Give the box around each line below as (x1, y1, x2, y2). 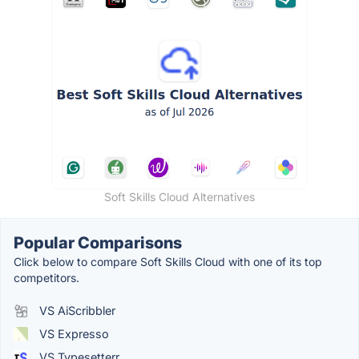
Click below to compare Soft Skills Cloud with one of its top (14, 255, 322, 269)
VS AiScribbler (36, 304, 115, 318)
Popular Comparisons (14, 233, 182, 253)
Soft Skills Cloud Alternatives (104, 190, 255, 204)
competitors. (14, 271, 79, 285)
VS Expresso (36, 327, 109, 341)
